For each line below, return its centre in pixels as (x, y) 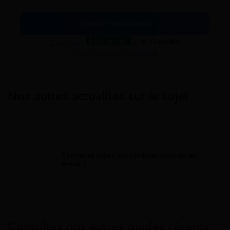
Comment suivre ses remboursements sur (129, 155)
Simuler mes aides (115, 23)
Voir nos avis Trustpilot (115, 53)
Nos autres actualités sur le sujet (98, 96)
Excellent (68, 43)
